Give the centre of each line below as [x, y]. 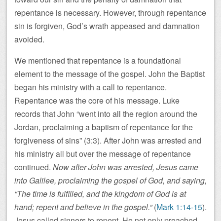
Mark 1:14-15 [179, 207]
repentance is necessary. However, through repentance [110, 13]
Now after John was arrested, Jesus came [126, 167]
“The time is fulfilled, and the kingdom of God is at [100, 194]
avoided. [29, 39]
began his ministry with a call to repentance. [91, 87]
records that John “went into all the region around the [106, 114]
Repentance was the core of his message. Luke [97, 100]
